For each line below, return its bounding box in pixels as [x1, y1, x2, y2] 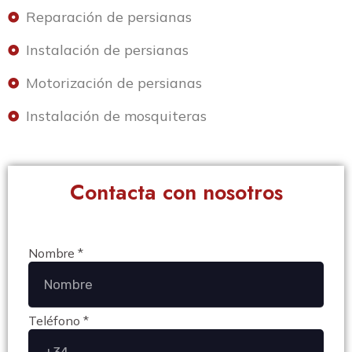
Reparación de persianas [25, 8, 192, 27]
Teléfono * [28, 313, 89, 329]
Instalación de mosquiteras [25, 107, 207, 126]
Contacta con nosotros [69, 177, 283, 208]
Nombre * [28, 245, 83, 262]
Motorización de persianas [25, 74, 202, 93]
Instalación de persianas [25, 41, 189, 60]
